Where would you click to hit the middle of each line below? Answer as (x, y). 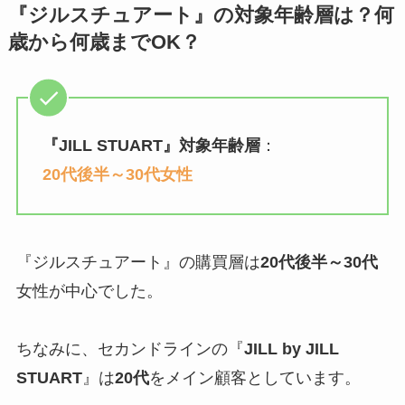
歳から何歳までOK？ (104, 43)
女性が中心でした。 (89, 291)
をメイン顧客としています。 (254, 377)
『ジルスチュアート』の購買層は (138, 262)
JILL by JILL (291, 348)
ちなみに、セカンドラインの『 (130, 348)
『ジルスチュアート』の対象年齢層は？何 (201, 16)
